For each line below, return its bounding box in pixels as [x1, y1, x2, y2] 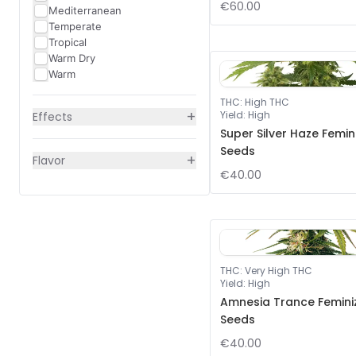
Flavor [33, 153, 65, 168]
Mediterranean [48, 4, 122, 17]
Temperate [48, 20, 102, 33]
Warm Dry [48, 52, 95, 64]
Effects [33, 109, 72, 125]
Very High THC [245, 264, 312, 277]
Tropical [48, 36, 87, 48]
